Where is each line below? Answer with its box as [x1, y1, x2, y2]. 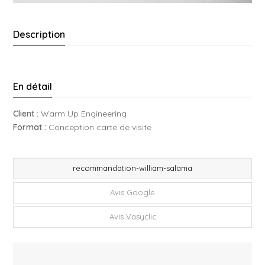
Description [13, 28, 66, 40]
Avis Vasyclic [109, 212, 156, 222]
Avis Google [110, 188, 155, 198]
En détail [13, 80, 53, 92]
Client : [13, 108, 39, 119]
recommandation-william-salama [73, 163, 192, 173]
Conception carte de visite [46, 121, 152, 132]
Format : [13, 121, 47, 132]
